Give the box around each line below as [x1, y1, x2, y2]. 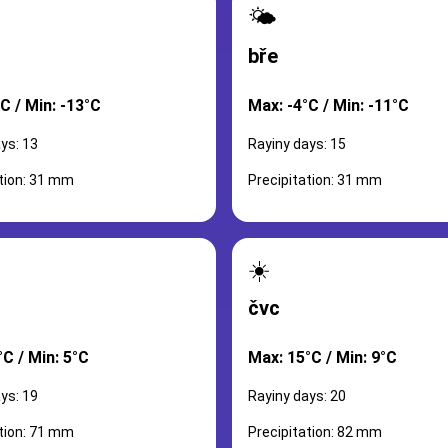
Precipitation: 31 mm [248, 172, 382, 188]
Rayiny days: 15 [248, 136, 346, 152]
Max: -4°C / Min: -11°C [248, 96, 409, 115]
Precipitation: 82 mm [248, 424, 382, 440]
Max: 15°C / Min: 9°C [248, 348, 397, 367]
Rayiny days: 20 [248, 388, 346, 404]
